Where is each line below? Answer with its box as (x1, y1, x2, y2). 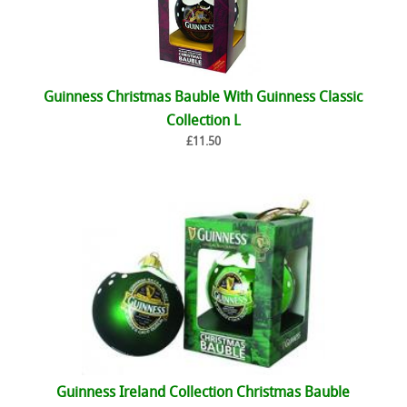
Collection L (166, 114, 241, 129)
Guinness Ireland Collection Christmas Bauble (56, 386, 351, 401)
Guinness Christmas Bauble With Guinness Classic (44, 91, 363, 105)
